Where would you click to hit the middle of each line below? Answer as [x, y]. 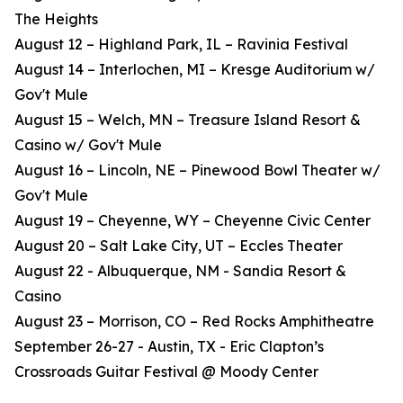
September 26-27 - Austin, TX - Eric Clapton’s [169, 347]
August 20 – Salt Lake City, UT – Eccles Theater [179, 246]
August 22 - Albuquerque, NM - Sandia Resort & [180, 271]
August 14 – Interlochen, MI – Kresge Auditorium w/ [195, 70]
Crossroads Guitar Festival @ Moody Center [166, 372]
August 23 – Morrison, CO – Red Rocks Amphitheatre [194, 322]
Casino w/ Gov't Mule [88, 145]
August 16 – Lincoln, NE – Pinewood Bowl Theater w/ [197, 170]
